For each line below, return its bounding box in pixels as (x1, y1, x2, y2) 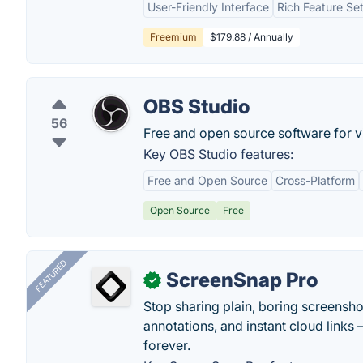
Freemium (150, 31, 197, 43)
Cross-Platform (275, 173, 355, 187)
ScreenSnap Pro (166, 268, 318, 292)
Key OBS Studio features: (143, 146, 293, 162)
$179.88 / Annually (210, 31, 293, 43)
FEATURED (32, 258, 69, 294)
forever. (143, 337, 190, 353)
